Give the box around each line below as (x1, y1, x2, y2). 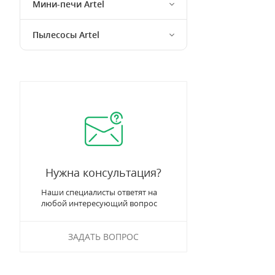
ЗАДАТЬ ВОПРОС (68, 231, 139, 242)
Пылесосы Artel (33, 29, 99, 41)
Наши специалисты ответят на (41, 187, 157, 198)
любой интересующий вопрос (41, 198, 157, 209)
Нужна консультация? (45, 165, 161, 180)
